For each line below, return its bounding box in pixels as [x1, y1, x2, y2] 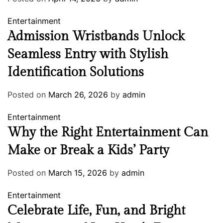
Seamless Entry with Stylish [7, 47, 168, 62]
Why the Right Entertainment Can [7, 125, 208, 140]
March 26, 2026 [48, 90, 108, 100]
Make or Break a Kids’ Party [7, 143, 169, 158]
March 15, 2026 [48, 168, 107, 178]
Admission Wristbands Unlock [7, 29, 185, 44]
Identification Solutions [7, 65, 144, 80]
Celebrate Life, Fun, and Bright [7, 203, 185, 219]
